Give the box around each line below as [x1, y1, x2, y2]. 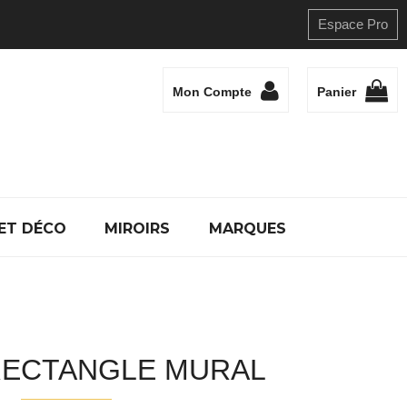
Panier [317, 84, 356, 100]
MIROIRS [104, 220, 171, 237]
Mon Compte [173, 84, 252, 100]
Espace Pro [318, 16, 388, 32]
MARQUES [209, 220, 286, 237]
